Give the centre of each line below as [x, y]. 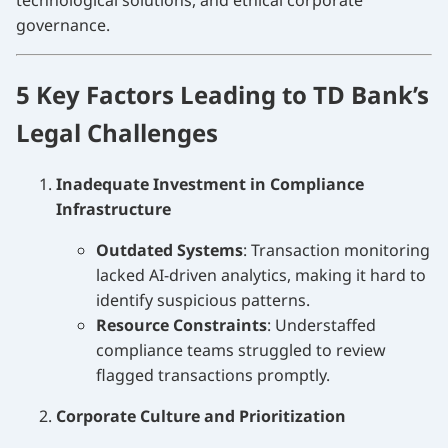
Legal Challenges [117, 133]
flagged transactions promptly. [213, 375]
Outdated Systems [169, 250]
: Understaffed [321, 325]
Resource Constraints [181, 325]
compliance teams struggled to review [241, 350]
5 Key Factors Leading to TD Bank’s [222, 95]
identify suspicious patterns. [203, 300]
